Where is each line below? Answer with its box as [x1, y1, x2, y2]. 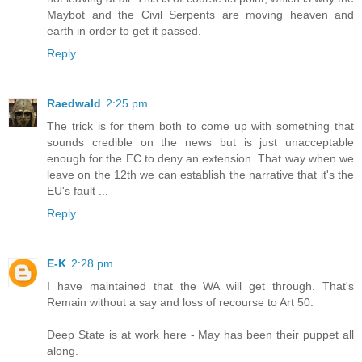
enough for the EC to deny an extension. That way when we [47, 151, 354, 165]
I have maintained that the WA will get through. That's [47, 279, 354, 293]
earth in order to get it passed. [47, 23, 201, 37]
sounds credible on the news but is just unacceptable [47, 135, 354, 149]
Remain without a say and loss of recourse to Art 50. [47, 295, 314, 309]
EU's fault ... [47, 183, 108, 197]
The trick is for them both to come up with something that [47, 119, 354, 133]
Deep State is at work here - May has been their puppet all [47, 327, 354, 341]
